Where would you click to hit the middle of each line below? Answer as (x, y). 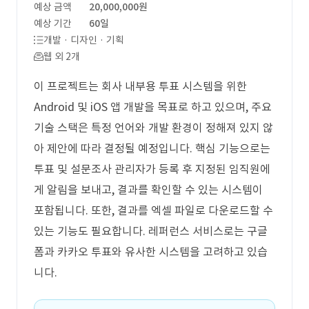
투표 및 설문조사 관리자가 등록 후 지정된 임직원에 (152, 169)
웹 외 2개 (62, 57)
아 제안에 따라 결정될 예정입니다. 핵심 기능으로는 (152, 148)
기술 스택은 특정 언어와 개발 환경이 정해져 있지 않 (153, 128)
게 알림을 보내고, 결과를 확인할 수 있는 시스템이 (148, 190)
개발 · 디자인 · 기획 (84, 40)
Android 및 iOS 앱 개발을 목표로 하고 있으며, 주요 (153, 107)
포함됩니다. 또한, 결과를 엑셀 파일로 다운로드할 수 (153, 210)
